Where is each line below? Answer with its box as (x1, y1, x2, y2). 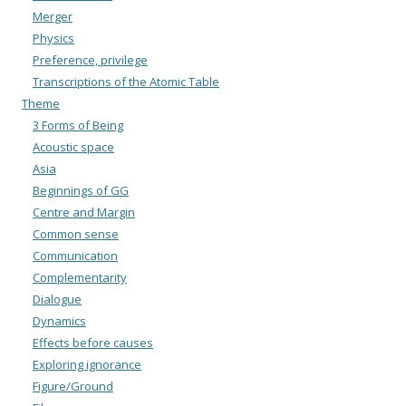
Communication (33, 246, 118, 264)
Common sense (33, 225, 119, 242)
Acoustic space (33, 138, 114, 155)
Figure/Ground (33, 377, 113, 394)
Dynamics (33, 312, 86, 329)
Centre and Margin (33, 203, 135, 220)
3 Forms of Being (33, 116, 123, 133)
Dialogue (33, 290, 82, 307)
